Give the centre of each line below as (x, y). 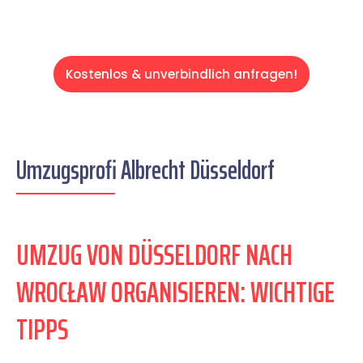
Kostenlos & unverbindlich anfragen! (181, 75)
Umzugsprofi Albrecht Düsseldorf (145, 171)
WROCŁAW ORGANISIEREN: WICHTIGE (175, 293)
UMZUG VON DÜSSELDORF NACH (154, 255)
